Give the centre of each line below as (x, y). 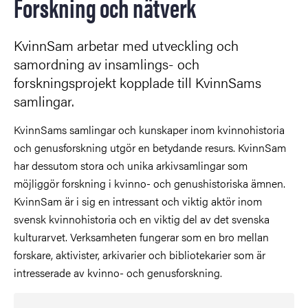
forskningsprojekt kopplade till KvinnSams (137, 82)
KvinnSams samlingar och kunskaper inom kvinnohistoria (149, 130)
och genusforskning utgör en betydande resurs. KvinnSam (150, 148)
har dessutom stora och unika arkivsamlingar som (131, 166)
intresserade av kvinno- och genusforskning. (118, 273)
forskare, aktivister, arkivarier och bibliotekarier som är (140, 255)
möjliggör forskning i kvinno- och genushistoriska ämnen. (150, 184)
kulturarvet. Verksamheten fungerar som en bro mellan (141, 237)
